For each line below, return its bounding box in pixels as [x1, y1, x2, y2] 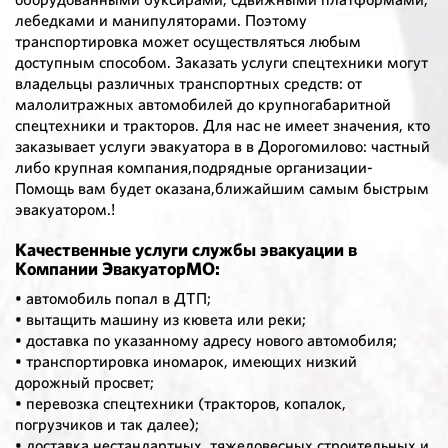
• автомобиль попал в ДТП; [15, 288, 211, 310]
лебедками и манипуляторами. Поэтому [15, 10, 307, 32]
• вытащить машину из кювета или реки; [15, 309, 306, 331]
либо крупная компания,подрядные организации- [15, 157, 373, 179]
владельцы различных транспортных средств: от [15, 73, 362, 95]
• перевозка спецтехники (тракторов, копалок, [15, 393, 346, 415]
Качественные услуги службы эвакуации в [15, 238, 357, 262]
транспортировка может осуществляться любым [15, 31, 361, 53]
